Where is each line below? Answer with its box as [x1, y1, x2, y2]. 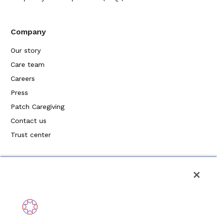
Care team [11, 61, 45, 69]
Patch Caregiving [11, 103, 65, 111]
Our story [11, 46, 41, 55]
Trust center [11, 131, 51, 139]
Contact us [11, 117, 47, 125]
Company [11, 27, 46, 37]
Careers [11, 75, 35, 83]
